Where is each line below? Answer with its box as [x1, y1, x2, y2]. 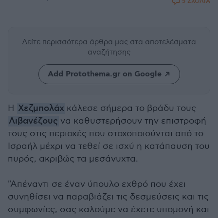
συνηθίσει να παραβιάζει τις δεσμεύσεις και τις [8, 192, 209, 202]
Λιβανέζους [9, 116, 58, 127]
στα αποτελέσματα [130, 37, 196, 46]
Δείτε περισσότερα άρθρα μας [22, 37, 130, 46]
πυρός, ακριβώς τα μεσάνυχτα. [8, 154, 138, 164]
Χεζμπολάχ [18, 103, 64, 114]
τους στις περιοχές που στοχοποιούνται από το [8, 128, 203, 139]
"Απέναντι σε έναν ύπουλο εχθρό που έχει [8, 179, 186, 189]
